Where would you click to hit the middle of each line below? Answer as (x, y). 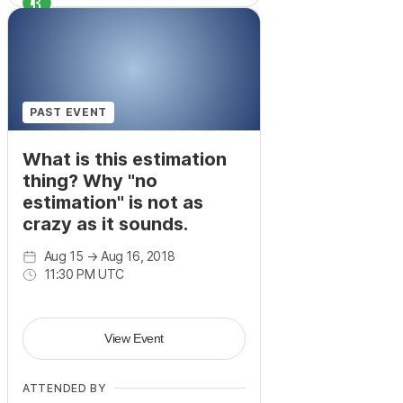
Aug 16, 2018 (138, 256)
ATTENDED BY (65, 389)
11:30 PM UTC (84, 274)
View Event (134, 339)
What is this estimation (125, 160)
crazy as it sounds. (105, 224)
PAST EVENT (69, 112)
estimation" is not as (113, 203)
